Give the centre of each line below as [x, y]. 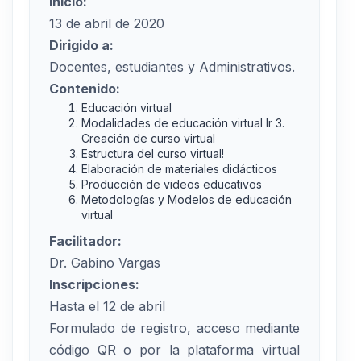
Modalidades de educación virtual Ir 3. [183, 123]
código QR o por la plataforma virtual [174, 350]
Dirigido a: [81, 46]
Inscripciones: [94, 285]
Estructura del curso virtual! [153, 154]
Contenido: [85, 89]
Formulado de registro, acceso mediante [174, 328]
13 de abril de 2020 [107, 24]
